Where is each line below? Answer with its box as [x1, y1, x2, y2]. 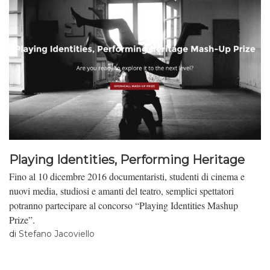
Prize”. [9, 213, 35, 226]
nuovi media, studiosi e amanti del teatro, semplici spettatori [9, 184, 234, 197]
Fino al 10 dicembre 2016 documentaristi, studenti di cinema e [9, 169, 245, 183]
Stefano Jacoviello [19, 228, 95, 240]
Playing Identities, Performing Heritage [9, 152, 245, 168]
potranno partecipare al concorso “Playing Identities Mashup [9, 198, 238, 212]
